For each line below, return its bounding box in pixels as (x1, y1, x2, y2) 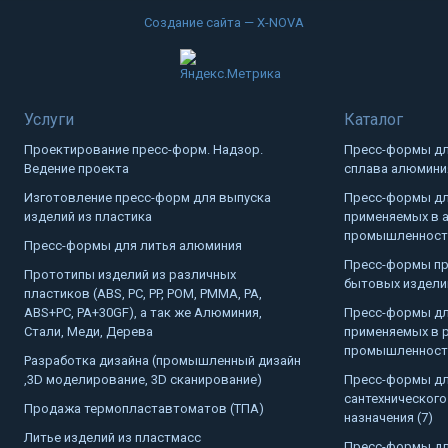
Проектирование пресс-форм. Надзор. (24, 141, 263, 157)
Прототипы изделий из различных (24, 266, 236, 282)
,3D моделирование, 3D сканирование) (24, 371, 262, 387)
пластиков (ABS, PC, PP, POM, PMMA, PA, (24, 285, 262, 301)
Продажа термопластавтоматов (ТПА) (24, 400, 264, 416)
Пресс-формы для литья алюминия (24, 237, 242, 253)
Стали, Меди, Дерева (24, 323, 153, 339)
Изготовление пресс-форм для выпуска (24, 189, 271, 205)
